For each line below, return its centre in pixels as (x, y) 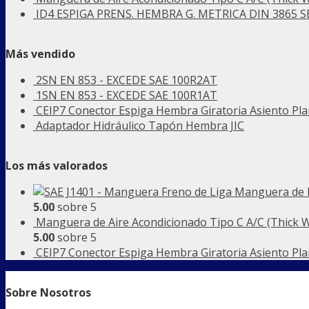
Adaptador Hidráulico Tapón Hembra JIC (140, 125)
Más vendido (40, 53)
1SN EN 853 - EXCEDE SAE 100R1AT (127, 95)
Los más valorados (57, 165)
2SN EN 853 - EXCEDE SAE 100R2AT (127, 80)
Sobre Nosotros (48, 292)
